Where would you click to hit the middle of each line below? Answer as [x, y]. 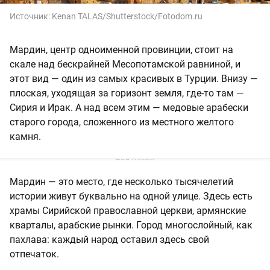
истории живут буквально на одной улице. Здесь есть [131, 196]
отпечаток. [34, 254]
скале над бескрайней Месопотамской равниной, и [125, 64]
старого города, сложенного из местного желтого [122, 122]
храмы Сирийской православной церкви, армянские [128, 210]
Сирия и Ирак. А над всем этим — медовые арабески [129, 107]
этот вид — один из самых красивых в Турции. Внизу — [134, 78]
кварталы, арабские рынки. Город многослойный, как [131, 225]
